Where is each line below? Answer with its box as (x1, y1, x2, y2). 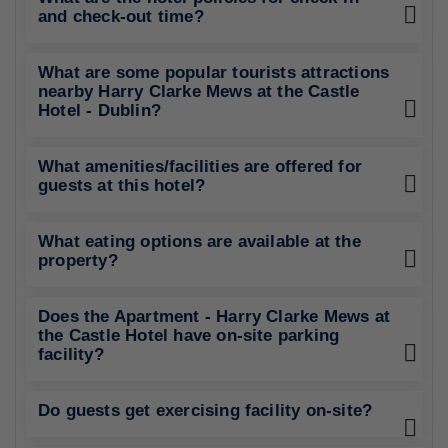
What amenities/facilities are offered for (38, 157, 363, 176)
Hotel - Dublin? (38, 101, 161, 120)
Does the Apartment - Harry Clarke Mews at (38, 307, 391, 326)
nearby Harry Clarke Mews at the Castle (38, 82, 360, 101)
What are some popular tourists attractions (38, 63, 390, 82)
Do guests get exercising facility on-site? (38, 401, 373, 420)
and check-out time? (38, 7, 204, 26)
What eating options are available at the (38, 232, 361, 251)
